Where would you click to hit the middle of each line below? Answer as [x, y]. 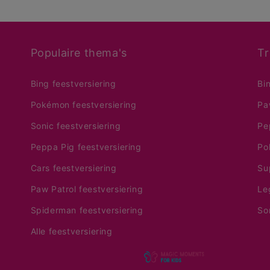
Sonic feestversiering [76, 126]
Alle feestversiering [71, 231]
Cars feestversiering [74, 168]
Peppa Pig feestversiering [86, 147]
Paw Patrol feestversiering [87, 189]
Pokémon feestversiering [83, 105]
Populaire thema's [79, 53]
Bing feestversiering [73, 83]
